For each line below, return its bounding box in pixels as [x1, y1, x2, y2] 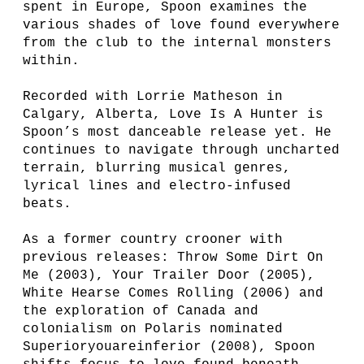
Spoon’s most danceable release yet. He [23, 125, 331, 140]
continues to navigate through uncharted [23, 143, 340, 158]
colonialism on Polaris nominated [23, 322, 283, 336]
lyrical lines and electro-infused [23, 179, 291, 193]
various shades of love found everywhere [23, 18, 340, 32]
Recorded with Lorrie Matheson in [23, 89, 283, 104]
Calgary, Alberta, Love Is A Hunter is [23, 107, 323, 122]
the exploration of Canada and [23, 304, 258, 318]
